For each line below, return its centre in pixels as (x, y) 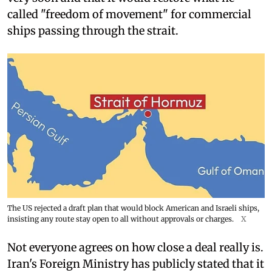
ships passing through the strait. (93, 30)
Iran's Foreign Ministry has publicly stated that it (136, 263)
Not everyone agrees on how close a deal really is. (135, 247)
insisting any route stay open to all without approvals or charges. (121, 219)
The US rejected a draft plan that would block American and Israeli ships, (133, 208)
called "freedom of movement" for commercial (129, 14)
